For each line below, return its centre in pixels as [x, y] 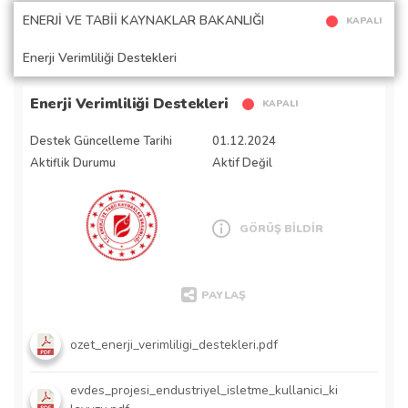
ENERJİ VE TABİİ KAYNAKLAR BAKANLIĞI [143, 20]
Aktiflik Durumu [73, 163]
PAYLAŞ [223, 295]
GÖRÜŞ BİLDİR [281, 228]
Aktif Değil [242, 163]
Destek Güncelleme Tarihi [101, 141]
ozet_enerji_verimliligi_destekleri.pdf [174, 344]
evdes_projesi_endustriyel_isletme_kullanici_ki [204, 390]
